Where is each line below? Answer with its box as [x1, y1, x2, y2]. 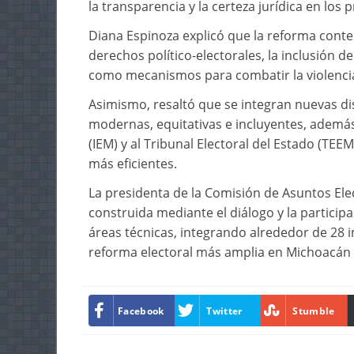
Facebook [118, 303, 164, 318]
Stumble [292, 303, 335, 318]
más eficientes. [88, 155, 177, 173]
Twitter [206, 303, 243, 318]
